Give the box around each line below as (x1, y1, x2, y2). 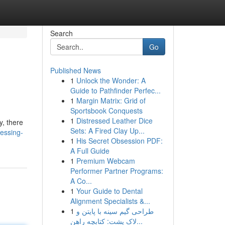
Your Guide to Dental (76, 186, 143, 196)
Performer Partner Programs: (70, 166, 163, 176)
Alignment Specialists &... (70, 196, 150, 206)
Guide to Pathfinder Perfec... (70, 85, 161, 95)
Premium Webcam (76, 156, 135, 166)
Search (50, 28, 73, 38)
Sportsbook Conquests (70, 105, 143, 116)
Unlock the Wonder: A (76, 75, 146, 85)
